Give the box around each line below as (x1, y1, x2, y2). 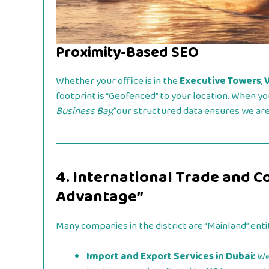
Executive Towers (180, 73, 261, 90)
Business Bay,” (56, 103, 115, 120)
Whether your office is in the (56, 73, 180, 90)
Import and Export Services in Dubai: (86, 248, 255, 265)
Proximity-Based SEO (56, 41, 199, 65)
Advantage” (56, 184, 144, 210)
